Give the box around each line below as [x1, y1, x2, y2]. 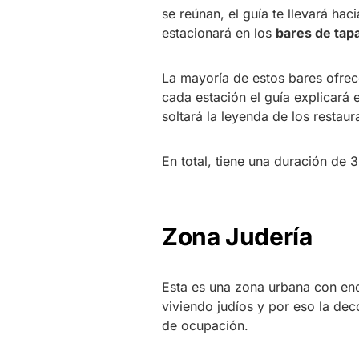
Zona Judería [162, 221, 313, 251]
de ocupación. [162, 317, 248, 333]
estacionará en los [162, 24, 276, 41]
